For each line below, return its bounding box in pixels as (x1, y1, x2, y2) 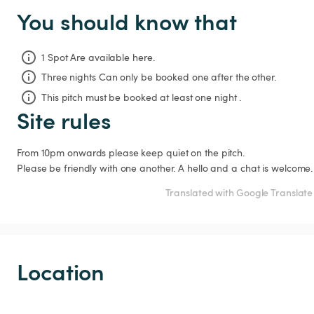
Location (17, 254, 105, 287)
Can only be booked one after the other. (98, 70, 276, 84)
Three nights (41, 70, 96, 84)
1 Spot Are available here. (41, 50, 155, 64)
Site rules (17, 103, 111, 135)
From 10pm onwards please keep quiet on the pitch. (17, 145, 245, 159)
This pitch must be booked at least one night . (41, 90, 242, 104)
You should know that (17, 5, 237, 36)
